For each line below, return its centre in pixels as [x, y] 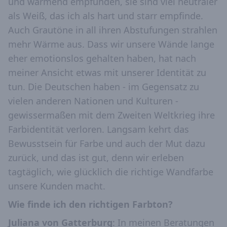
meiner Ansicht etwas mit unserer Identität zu [107, 73]
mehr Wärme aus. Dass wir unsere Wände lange [111, 44]
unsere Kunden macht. [57, 186]
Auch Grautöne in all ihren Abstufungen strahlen [113, 30]
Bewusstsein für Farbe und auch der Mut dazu [107, 144]
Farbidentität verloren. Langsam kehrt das [99, 129]
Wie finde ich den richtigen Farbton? [90, 204]
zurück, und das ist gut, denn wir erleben [96, 158]
